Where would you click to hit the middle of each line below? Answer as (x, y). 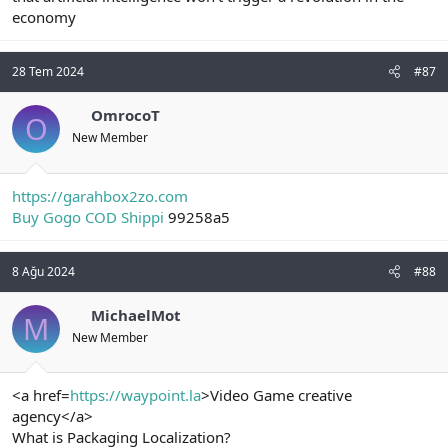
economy (44, 17)
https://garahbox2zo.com (100, 195)
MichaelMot (135, 314)
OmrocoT (125, 115)
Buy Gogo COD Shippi (88, 216)
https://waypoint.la (135, 395)
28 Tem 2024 (48, 72)
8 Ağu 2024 (43, 271)
